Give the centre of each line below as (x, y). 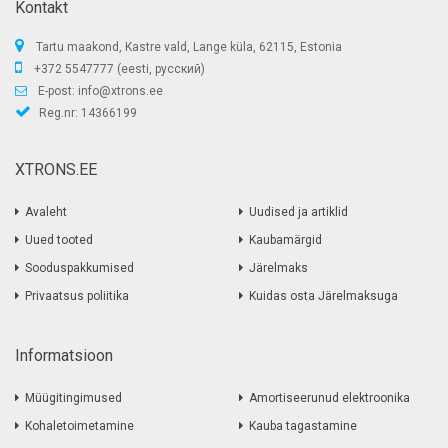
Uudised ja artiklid (298, 212)
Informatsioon (64, 356)
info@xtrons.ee (120, 91)
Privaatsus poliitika (77, 296)
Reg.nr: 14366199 (86, 113)
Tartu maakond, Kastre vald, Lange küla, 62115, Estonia (187, 47)
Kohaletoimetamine (79, 426)
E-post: (56, 91)
